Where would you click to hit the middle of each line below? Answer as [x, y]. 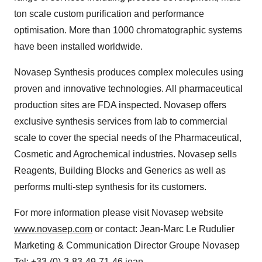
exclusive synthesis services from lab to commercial [121, 121]
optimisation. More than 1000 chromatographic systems [128, 30]
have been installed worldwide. [78, 46]
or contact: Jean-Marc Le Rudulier [163, 229]
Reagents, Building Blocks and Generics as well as [120, 170]
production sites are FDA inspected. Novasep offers [120, 105]
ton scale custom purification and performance [109, 14]
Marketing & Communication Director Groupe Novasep [127, 245]
